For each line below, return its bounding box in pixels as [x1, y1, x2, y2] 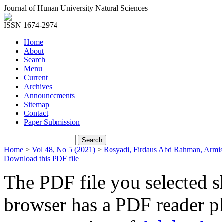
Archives [24, 82, 52, 91]
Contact [24, 109, 48, 117]
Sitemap [24, 100, 49, 109]
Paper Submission [24, 118, 80, 126]
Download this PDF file [4, 154, 79, 163]
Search [24, 55, 45, 64]
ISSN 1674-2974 [4, 21, 57, 29]
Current [24, 73, 48, 82]
